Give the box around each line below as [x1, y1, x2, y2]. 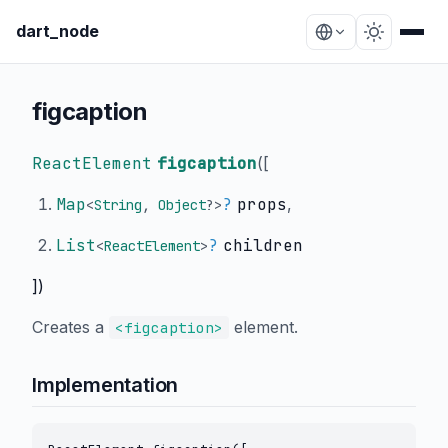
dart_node [16, 21, 99, 41]
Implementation [32, 373, 179, 397]
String [94, 196, 142, 214]
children [223, 235, 303, 256]
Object [158, 196, 206, 214]
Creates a [32, 317, 109, 337]
